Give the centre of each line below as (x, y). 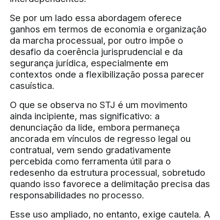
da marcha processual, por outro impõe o (96, 40)
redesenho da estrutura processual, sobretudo (108, 172)
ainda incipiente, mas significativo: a (85, 116)
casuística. (32, 85)
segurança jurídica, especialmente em (89, 63)
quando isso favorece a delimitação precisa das (110, 184)
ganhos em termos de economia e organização (108, 29)
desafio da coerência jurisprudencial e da (96, 52)
